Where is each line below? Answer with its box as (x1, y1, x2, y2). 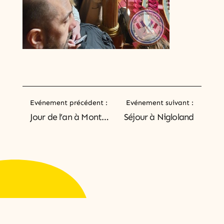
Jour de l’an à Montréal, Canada (101, 111, 109, 122)
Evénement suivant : (126, 98, 194, 107)
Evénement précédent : (29, 98, 107, 107)
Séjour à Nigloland (124, 111, 194, 122)
